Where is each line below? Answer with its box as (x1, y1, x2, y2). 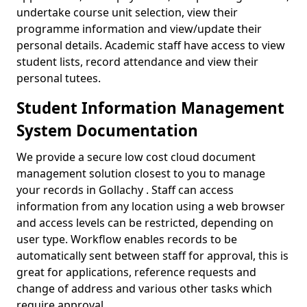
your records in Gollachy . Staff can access (16, 182, 234, 197)
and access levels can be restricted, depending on (16, 215, 273, 230)
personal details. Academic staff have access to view (16, 38, 285, 53)
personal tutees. (16, 71, 101, 86)
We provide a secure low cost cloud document (16, 149, 256, 164)
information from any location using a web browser (16, 199, 285, 214)
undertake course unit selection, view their (16, 5, 238, 20)
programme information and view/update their (16, 21, 262, 36)
